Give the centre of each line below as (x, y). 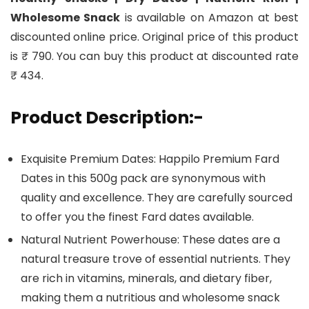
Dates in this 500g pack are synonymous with (143, 179)
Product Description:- (107, 118)
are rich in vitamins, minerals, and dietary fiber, (146, 279)
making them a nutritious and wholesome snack (150, 298)
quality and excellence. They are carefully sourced (157, 198)
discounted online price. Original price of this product (154, 37)
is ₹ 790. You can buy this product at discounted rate (154, 57)
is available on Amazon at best (210, 18)
